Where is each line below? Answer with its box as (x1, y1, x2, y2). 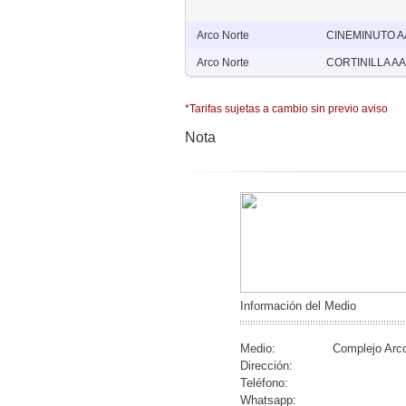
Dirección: (240, 359, 293, 372)
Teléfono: (240, 376, 288, 390)
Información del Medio (240, 299, 356, 313)
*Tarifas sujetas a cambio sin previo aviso (185, 102, 388, 115)
